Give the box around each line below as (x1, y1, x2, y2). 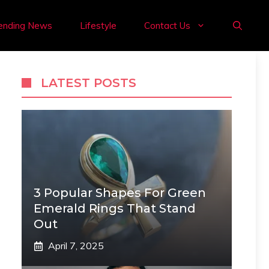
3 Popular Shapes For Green (34, 186, 206, 200)
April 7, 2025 (48, 240, 104, 252)
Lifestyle (80, 20, 116, 31)
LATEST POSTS (41, 76, 136, 90)
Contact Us (144, 20, 190, 31)
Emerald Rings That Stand (34, 201, 196, 216)
